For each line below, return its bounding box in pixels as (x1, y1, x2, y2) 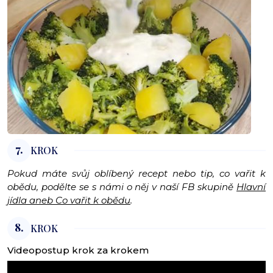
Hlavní (236, 181, 266, 193)
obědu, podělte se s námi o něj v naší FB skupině (7, 181, 236, 193)
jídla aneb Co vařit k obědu (7, 194, 130, 207)
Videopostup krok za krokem (7, 244, 149, 257)
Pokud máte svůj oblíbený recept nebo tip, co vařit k (7, 168, 266, 180)
